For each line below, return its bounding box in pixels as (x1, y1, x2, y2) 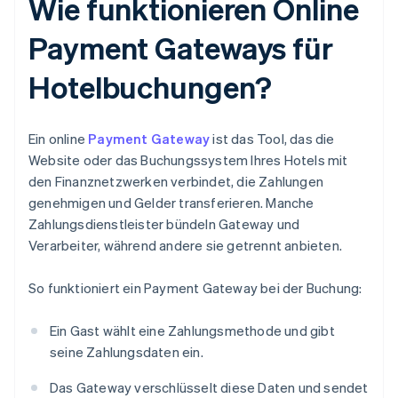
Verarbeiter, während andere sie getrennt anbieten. (28, 236, 343, 255)
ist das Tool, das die (210, 130, 335, 148)
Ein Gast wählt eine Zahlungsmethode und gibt (50, 322, 335, 340)
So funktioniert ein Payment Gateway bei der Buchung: (28, 279, 362, 298)
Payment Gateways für (28, 28, 333, 68)
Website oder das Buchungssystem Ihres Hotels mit (28, 151, 348, 170)
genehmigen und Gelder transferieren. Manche (28, 194, 314, 212)
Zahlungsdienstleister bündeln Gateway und (28, 215, 300, 234)
